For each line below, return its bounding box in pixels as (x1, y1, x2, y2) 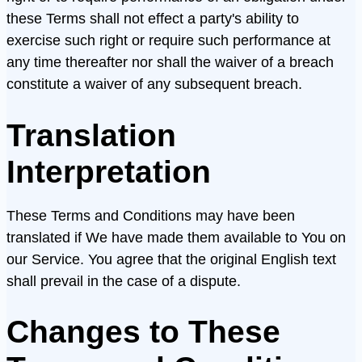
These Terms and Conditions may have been (6, 207, 295, 225)
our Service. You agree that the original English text (6, 250, 336, 268)
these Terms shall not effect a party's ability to (6, 10, 299, 27)
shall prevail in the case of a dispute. (6, 272, 241, 290)
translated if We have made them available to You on (6, 229, 346, 246)
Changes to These (6, 314, 280, 350)
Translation (6, 117, 176, 153)
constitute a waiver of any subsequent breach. (6, 75, 302, 93)
